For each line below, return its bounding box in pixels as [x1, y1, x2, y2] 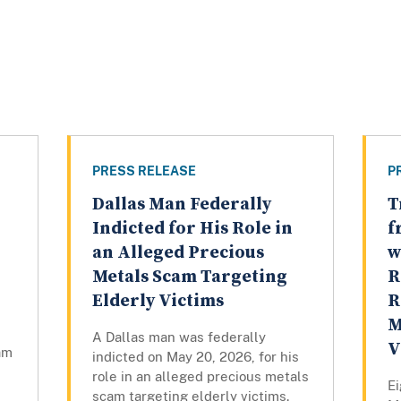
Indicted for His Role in [91, 218, 293, 241]
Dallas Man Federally [91, 193, 271, 217]
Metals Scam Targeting [91, 266, 287, 289]
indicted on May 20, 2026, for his [91, 349, 299, 365]
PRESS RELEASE [91, 164, 196, 179]
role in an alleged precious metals [91, 369, 309, 385]
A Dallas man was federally [91, 329, 266, 346]
